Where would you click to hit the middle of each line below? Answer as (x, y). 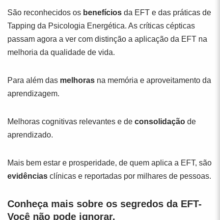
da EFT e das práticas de (166, 13)
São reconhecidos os (45, 13)
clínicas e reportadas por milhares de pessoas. (129, 176)
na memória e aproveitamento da (153, 80)
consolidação (160, 122)
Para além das (34, 80)
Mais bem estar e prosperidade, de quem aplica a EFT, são (110, 163)
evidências (27, 176)
